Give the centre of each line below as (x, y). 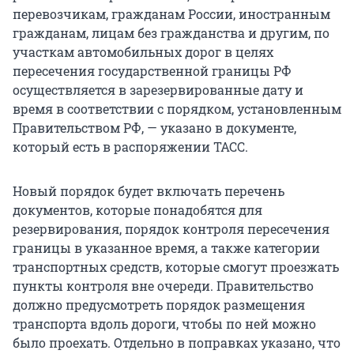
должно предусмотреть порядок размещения (159, 304)
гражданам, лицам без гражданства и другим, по (171, 32)
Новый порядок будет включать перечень (149, 190)
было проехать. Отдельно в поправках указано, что (177, 342)
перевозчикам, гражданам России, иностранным (171, 13)
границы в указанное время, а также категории (166, 247)
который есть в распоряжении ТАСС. (130, 146)
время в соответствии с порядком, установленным (177, 108)
